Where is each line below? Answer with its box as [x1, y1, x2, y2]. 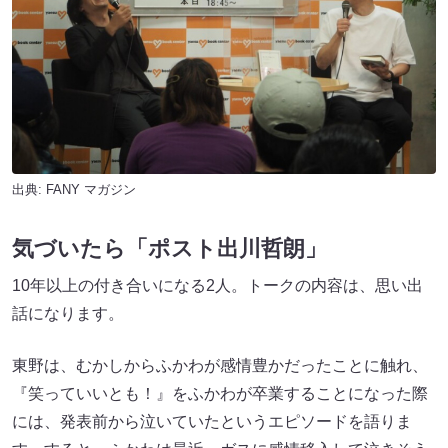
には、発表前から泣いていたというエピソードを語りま [12, 412, 412, 430]
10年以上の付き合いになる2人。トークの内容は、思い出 [12, 276, 423, 294]
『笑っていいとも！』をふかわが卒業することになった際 [12, 384, 428, 402]
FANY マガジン [46, 182, 136, 198]
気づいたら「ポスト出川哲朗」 [12, 235, 327, 261]
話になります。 [12, 304, 124, 322]
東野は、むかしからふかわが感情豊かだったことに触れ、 [12, 356, 428, 374]
